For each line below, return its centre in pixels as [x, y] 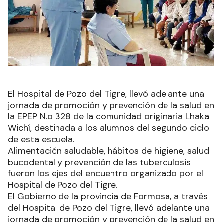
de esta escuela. [41, 139]
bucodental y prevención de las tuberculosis [99, 162]
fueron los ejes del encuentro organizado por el [106, 173]
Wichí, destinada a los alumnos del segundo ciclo [109, 128]
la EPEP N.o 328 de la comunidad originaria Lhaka [109, 116]
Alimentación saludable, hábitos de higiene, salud [109, 150]
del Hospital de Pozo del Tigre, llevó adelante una [109, 207]
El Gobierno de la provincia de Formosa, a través [108, 196]
